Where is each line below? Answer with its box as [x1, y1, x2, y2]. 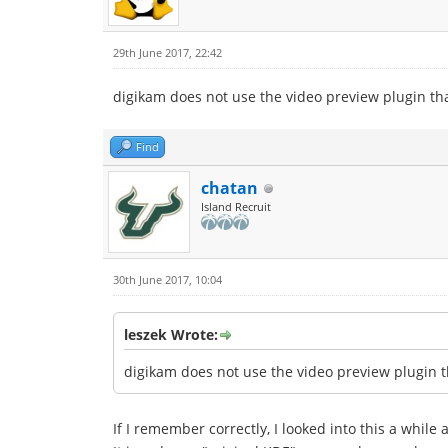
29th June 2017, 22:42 [113, 45, 222, 60]
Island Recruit [201, 199, 271, 214]
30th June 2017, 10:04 [113, 272, 222, 287]
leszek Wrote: [124, 325, 218, 344]
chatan [201, 177, 258, 199]
